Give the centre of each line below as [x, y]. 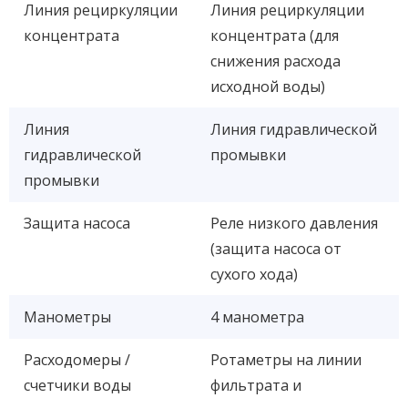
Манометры [67, 316]
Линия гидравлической [294, 129]
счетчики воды [77, 385]
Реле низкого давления [294, 223]
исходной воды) [268, 86]
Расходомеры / [77, 359]
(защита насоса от [276, 248]
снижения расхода [275, 61]
